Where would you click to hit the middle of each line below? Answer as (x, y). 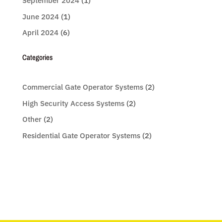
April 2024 (40, 33)
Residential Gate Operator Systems (81, 135)
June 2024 (40, 16)
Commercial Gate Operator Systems (83, 87)
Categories (37, 57)
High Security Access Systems (73, 103)
